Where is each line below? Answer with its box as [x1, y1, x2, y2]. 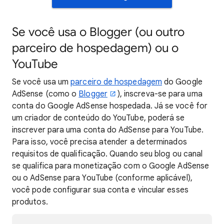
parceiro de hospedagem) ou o [12, 40, 178, 55]
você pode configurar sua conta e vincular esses [12, 185, 188, 195]
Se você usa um [12, 77, 71, 87]
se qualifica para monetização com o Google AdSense [12, 161, 209, 171]
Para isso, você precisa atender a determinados [12, 137, 187, 147]
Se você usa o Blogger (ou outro [12, 24, 184, 39]
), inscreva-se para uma [117, 89, 202, 99]
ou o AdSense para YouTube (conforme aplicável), [12, 173, 192, 183]
